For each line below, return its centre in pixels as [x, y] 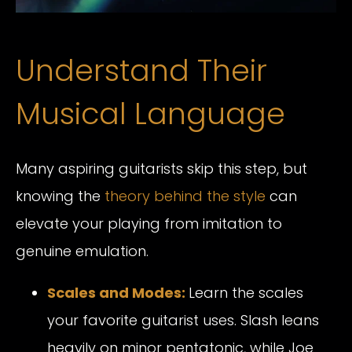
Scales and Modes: [116, 293]
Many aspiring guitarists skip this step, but [161, 169]
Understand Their [141, 70]
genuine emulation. [82, 251]
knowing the [60, 196]
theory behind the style [187, 196]
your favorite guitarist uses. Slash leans [183, 321]
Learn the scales [246, 293]
